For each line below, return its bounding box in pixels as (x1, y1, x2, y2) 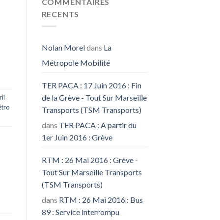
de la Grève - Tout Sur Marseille (41, 92, 147, 102)
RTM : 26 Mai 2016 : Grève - (41, 155, 138, 165)
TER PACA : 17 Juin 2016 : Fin (41, 80, 141, 90)
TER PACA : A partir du (58, 120, 137, 130)
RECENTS (41, 9, 80, 19)
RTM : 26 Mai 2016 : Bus (58, 194, 143, 204)
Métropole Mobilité (41, 57, 110, 67)
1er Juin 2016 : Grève (41, 132, 112, 142)
